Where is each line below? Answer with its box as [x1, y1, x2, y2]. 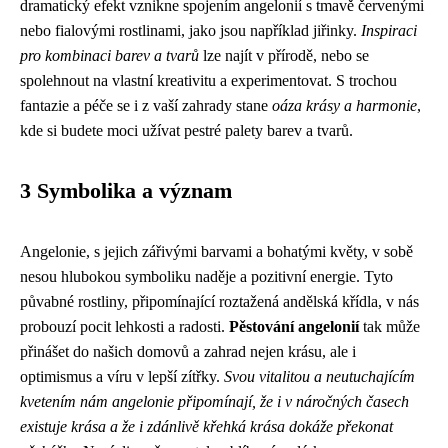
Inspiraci [361, 22, 417, 39]
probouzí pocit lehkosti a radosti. [20, 318, 229, 335]
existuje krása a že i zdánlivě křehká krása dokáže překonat [20, 418, 393, 435]
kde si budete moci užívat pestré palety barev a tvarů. [20, 122, 353, 139]
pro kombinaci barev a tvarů [20, 47, 199, 64]
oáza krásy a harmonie [272, 97, 417, 114]
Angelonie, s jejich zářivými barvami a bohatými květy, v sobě [20, 243, 413, 260]
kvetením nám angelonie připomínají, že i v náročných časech [20, 393, 409, 410]
